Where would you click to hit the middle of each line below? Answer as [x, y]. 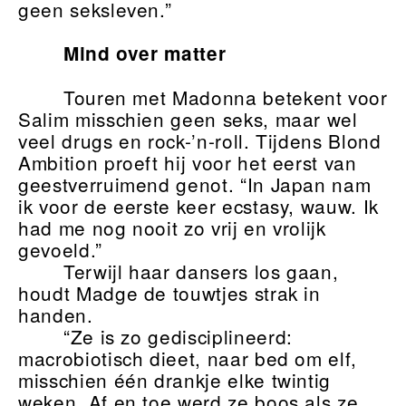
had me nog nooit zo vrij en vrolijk [172, 228]
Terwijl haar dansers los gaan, [201, 271]
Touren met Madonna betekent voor [225, 97]
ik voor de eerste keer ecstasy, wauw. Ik [198, 206]
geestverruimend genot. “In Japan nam [195, 184]
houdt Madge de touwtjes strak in [169, 293]
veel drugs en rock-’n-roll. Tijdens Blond [200, 141]
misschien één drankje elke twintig [175, 380]
